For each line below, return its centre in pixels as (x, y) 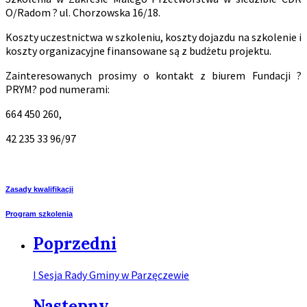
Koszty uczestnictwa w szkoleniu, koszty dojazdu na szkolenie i (153, 37)
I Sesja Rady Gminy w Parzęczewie (111, 274)
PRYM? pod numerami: (58, 89)
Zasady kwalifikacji (39, 189)
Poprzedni (75, 243)
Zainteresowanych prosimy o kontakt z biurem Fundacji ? (153, 75)
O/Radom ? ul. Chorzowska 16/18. (83, 12)
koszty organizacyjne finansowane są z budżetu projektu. (138, 50)
